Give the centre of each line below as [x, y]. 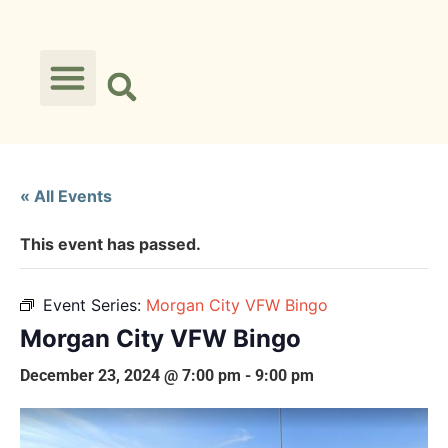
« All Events [66, 196]
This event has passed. [110, 244]
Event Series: [94, 305]
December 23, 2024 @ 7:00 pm [130, 375]
